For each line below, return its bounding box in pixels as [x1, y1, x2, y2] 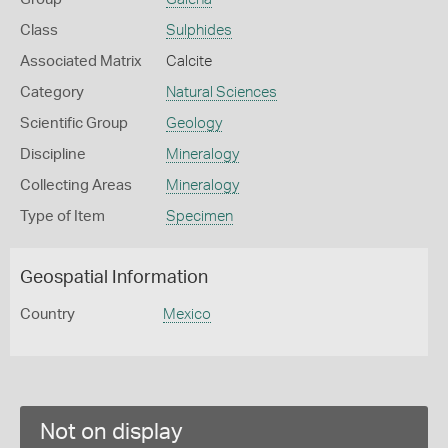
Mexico [162, 307, 211, 322]
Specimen [165, 209, 233, 224]
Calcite [165, 54, 212, 69]
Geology [165, 116, 222, 131]
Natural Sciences [165, 85, 277, 100]
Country [20, 307, 75, 322]
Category [20, 85, 84, 100]
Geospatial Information [20, 269, 208, 287]
